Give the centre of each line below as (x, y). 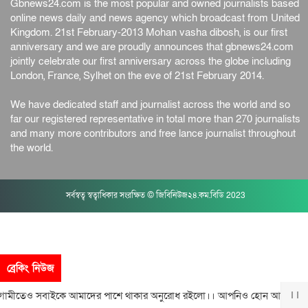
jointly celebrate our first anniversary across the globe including (151, 62)
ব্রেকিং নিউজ (31, 268)
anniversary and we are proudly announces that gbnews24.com (152, 47)
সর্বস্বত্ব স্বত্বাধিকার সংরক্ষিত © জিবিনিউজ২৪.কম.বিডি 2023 (156, 196)
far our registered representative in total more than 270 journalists (155, 119)
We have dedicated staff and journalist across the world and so (150, 105)
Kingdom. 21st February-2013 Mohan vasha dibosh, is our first (149, 33)
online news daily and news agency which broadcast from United (155, 18)
